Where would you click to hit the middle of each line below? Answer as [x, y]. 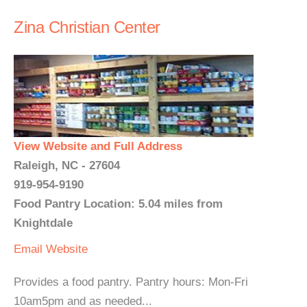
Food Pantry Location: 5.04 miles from [118, 204]
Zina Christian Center [87, 27]
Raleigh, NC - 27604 [67, 165]
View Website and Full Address [98, 146]
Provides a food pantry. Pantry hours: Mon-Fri [131, 282]
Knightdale [43, 223]
